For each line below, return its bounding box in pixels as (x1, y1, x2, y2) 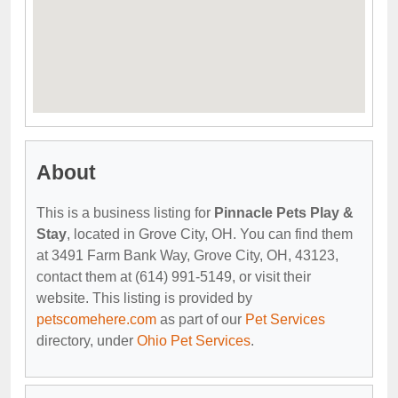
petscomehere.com (36, 311, 156, 327)
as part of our (156, 311, 245, 327)
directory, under (36, 332, 137, 348)
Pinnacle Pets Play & (214, 204, 354, 220)
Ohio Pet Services (137, 332, 251, 348)
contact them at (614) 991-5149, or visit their (36, 268, 311, 284)
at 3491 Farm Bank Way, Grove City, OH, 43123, (36, 247, 338, 263)
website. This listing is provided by (36, 290, 252, 306)
